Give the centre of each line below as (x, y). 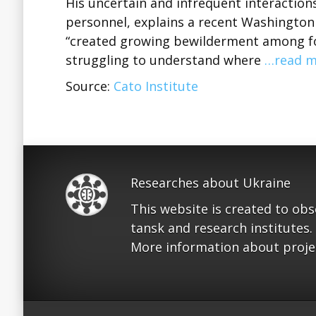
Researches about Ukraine (211, 183)
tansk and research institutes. (221, 228)
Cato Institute (156, 86)
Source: (90, 86)
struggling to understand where (165, 60)
